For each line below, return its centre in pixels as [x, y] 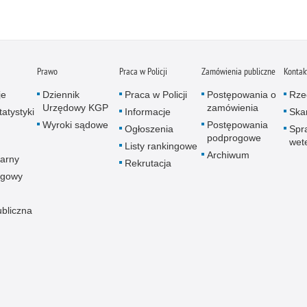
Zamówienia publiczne [238, 72]
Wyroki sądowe [75, 125]
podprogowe [234, 138]
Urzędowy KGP [75, 108]
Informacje [148, 112]
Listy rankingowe [161, 146]
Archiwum [228, 155]
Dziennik [61, 95]
